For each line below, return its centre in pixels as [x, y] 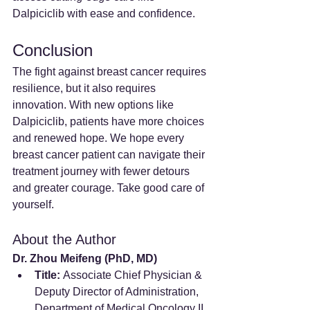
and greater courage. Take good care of [110, 188]
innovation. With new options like [94, 104]
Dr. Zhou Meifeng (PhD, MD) [85, 258]
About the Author [64, 239]
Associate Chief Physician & [133, 275]
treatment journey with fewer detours [102, 171]
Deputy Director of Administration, [118, 291]
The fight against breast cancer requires [111, 71]
